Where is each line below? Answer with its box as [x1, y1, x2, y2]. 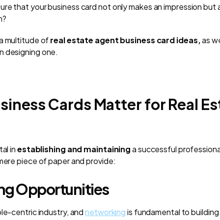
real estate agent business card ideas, [50, 34, 202, 45]
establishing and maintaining [17, 143, 131, 154]
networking [85, 206, 126, 217]
